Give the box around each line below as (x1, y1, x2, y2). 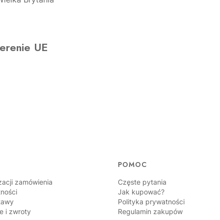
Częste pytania (118, 177, 166, 186)
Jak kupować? (118, 187, 165, 196)
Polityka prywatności (118, 197, 185, 206)
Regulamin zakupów (118, 207, 183, 216)
